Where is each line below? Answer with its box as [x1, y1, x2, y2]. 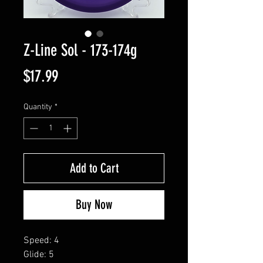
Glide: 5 [23, 248, 54, 261]
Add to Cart [69, 160, 119, 176]
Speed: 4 [23, 234, 59, 247]
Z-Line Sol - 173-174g [23, 40, 137, 60]
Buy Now [76, 196, 112, 213]
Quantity [23, 102, 52, 112]
